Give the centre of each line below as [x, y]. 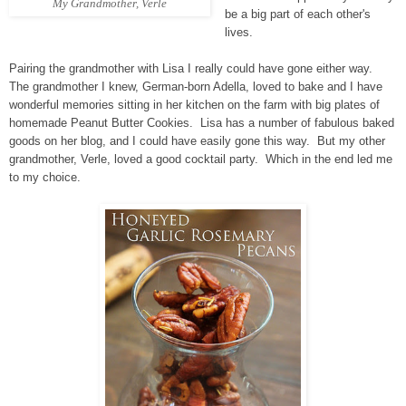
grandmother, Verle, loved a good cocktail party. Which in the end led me [201, 159]
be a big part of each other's [297, 14]
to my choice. [45, 178]
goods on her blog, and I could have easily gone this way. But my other [197, 141]
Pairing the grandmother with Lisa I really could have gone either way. [193, 69]
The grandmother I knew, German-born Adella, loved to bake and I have [196, 87]
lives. [238, 33]
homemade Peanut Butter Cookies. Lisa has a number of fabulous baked [202, 123]
